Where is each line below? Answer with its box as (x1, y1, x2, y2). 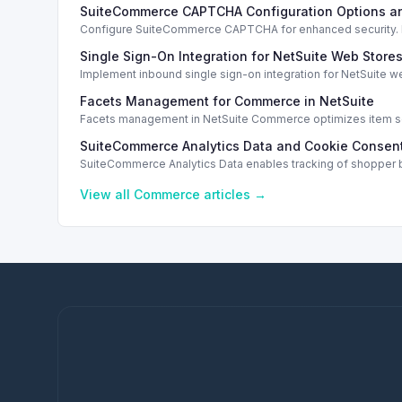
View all (80, 187, 134, 202)
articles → (200, 187, 267, 202)
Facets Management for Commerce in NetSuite (80, 93, 374, 109)
